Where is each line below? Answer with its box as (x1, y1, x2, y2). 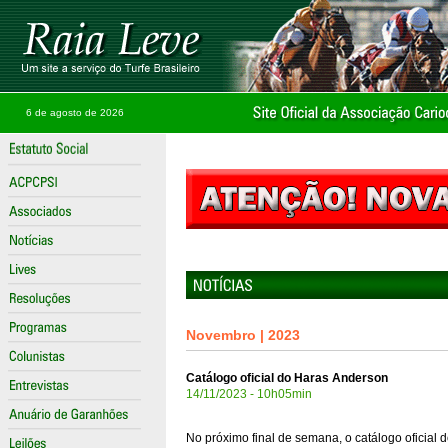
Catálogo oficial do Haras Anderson (186, 371, 388, 385)
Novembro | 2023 (186, 327, 300, 343)
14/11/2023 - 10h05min (186, 387, 312, 401)
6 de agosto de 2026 (25, 107, 124, 118)
